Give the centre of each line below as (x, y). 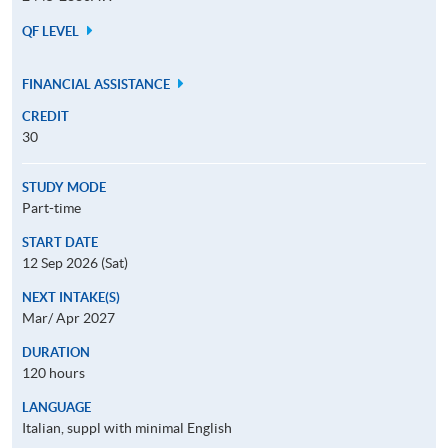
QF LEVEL (52, 31)
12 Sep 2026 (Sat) (75, 262)
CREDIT (45, 116)
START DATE (60, 242)
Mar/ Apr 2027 (68, 317)
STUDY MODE (64, 187)
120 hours (53, 372)
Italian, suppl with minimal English (127, 427)
